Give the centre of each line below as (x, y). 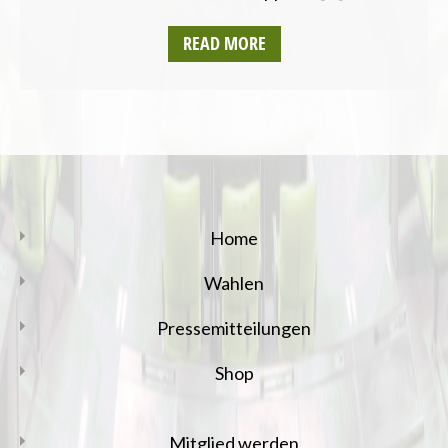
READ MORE (224, 43)
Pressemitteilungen (234, 327)
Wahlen (234, 282)
